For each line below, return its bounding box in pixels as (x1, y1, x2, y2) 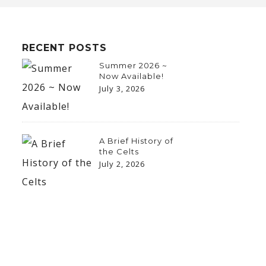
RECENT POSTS (21, 42, 107, 53)
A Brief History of (99, 136, 173, 145)
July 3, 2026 (99, 83, 145, 94)
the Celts (99, 147, 139, 156)
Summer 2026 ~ (99, 61, 167, 70)
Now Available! (99, 71, 164, 81)
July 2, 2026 (99, 159, 145, 169)
